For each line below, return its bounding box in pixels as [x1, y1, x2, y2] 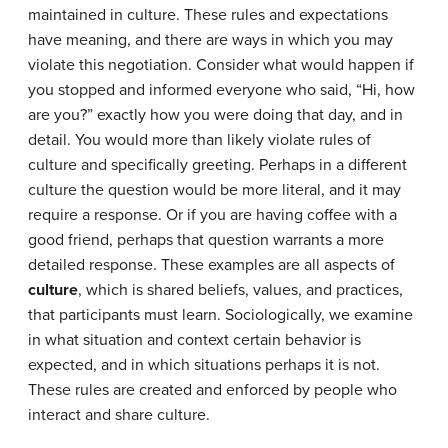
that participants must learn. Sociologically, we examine [28, 305, 413, 326]
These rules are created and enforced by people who [28, 380, 397, 401]
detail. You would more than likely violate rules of [28, 130, 371, 151]
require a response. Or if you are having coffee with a [28, 205, 397, 226]
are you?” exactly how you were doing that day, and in [28, 105, 403, 126]
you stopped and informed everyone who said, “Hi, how [28, 80, 415, 101]
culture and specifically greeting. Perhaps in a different [28, 155, 407, 176]
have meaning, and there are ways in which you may [28, 30, 393, 51]
